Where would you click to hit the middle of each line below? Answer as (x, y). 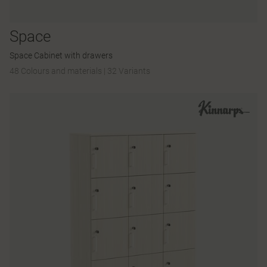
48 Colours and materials (57, 71)
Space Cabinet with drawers (61, 55)
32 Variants (129, 71)
